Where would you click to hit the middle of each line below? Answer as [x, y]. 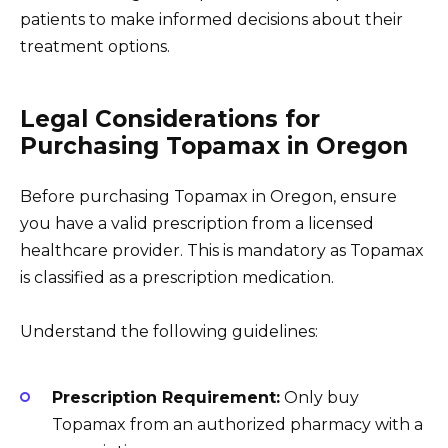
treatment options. [95, 47]
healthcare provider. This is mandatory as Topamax [222, 251]
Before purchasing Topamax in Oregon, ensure [208, 197]
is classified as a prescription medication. [177, 278]
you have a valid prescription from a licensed [197, 224]
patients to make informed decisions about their [211, 20]
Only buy [319, 397]
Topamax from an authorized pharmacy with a [237, 424]
